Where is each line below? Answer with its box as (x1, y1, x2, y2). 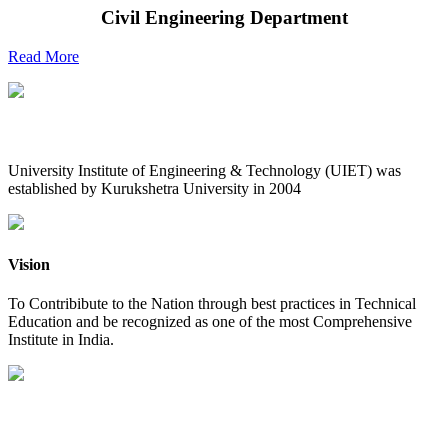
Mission (8, 406, 60, 424)
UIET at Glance (8, 123, 116, 141)
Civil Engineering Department (100, 7, 348, 29)
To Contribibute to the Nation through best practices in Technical (8, 295, 416, 312)
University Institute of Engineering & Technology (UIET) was (8, 162, 401, 180)
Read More (8, 47, 79, 65)
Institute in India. (8, 331, 114, 348)
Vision (8, 255, 50, 273)
